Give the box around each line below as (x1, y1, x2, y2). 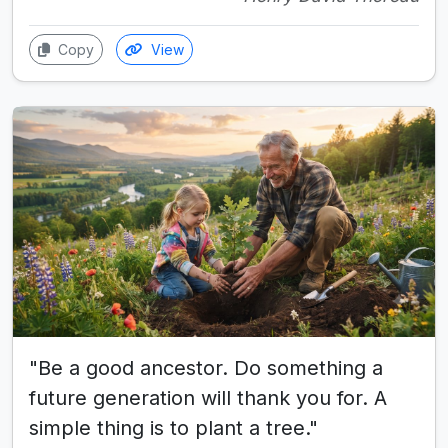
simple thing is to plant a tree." (29, 415, 318, 440)
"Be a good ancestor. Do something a (29, 355, 383, 380)
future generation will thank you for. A (29, 385, 387, 410)
